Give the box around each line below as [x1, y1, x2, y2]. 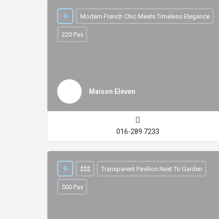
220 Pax [61, 30, 83, 38]
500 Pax [61, 183, 83, 191]
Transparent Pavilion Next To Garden [101, 165, 202, 173]
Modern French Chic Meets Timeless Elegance [80, 12, 210, 20]
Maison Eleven [89, 87, 135, 95]
